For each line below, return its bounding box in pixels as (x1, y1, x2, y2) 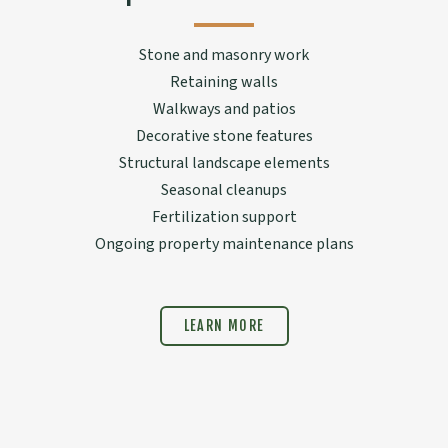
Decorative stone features (135, 124, 313, 147)
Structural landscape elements (118, 151, 330, 174)
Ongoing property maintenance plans (94, 232, 354, 255)
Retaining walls (170, 70, 278, 93)
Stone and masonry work (139, 43, 309, 66)
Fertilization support (151, 205, 297, 228)
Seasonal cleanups (161, 178, 287, 201)
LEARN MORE (183, 316, 265, 334)
